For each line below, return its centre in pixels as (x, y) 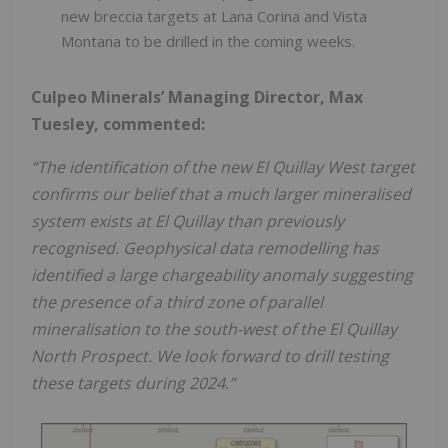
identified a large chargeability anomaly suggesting (222, 274)
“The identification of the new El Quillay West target (223, 166)
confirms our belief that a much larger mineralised (221, 193)
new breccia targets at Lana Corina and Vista (214, 15)
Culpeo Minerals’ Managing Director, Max (197, 96)
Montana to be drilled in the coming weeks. (208, 40)
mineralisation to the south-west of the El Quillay (214, 328)
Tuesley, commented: (118, 123)
